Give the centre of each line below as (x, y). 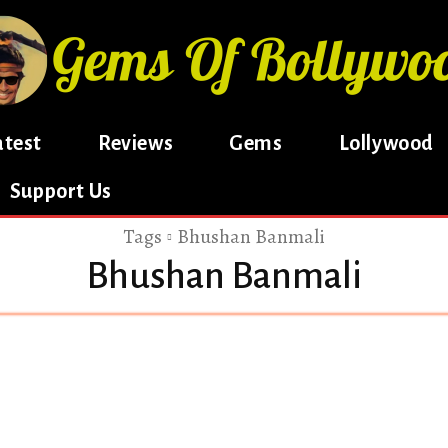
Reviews (136, 143)
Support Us (60, 191)
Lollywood (386, 143)
